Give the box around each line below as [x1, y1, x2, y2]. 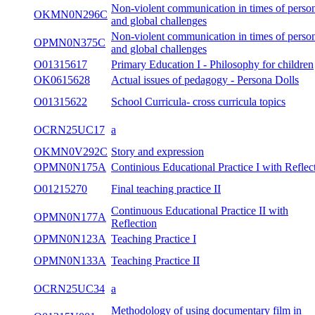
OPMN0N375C [34, 37, 105, 49]
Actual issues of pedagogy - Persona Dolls [111, 74, 299, 86]
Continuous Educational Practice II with [111, 205, 288, 217]
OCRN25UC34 [34, 283, 105, 295]
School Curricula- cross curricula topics [111, 96, 285, 108]
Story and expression [111, 146, 204, 157]
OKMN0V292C [34, 146, 108, 157]
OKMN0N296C [34, 8, 108, 20]
